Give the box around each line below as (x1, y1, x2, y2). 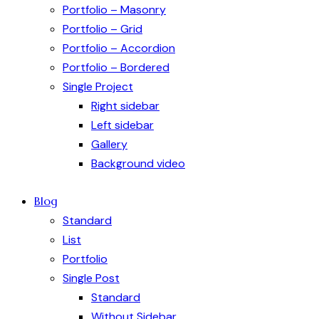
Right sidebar (91, 98, 159, 114)
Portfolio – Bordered (63, 60, 169, 75)
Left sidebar (91, 117, 154, 133)
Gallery (91, 137, 127, 152)
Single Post (63, 270, 120, 286)
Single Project (63, 79, 133, 95)
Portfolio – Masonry (63, 2, 166, 18)
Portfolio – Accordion (63, 41, 175, 56)
